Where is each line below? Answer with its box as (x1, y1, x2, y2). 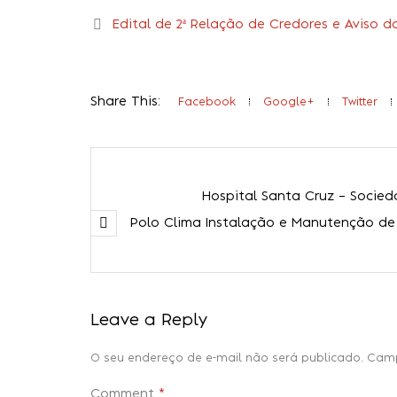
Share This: (90, 96, 160, 108)
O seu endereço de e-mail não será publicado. (90, 353, 363, 363)
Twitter (342, 97, 378, 107)
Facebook (178, 97, 236, 107)
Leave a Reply (90, 312, 207, 328)
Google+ (263, 97, 315, 107)
